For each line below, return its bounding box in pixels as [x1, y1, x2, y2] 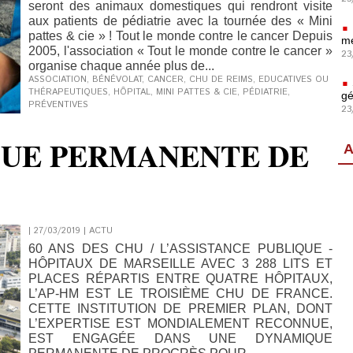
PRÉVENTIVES [28, 98, 88, 111]
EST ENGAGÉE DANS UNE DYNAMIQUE [28, 332, 333, 345]
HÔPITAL [113, 86, 150, 98]
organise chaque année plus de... [28, 59, 214, 72]
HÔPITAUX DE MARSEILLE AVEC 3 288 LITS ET [28, 257, 333, 270]
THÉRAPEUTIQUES [28, 86, 108, 98]
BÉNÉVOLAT [92, 73, 142, 86]
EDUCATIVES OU [258, 73, 329, 86]
